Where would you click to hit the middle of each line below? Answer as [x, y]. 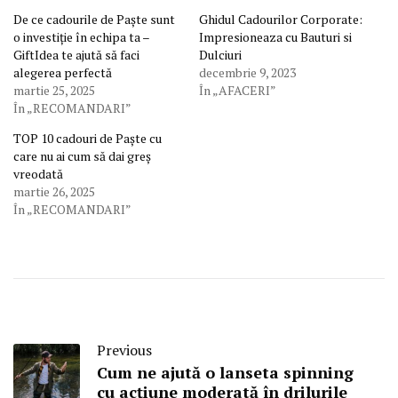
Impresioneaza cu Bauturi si [275, 37]
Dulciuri [220, 55]
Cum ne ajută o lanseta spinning [225, 373]
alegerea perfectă [63, 73]
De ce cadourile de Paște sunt [94, 20]
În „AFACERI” [238, 91]
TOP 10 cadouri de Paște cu [88, 139]
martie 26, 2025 [54, 192]
